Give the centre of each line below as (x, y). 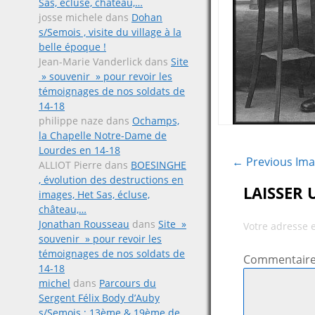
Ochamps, (156, 121)
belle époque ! (72, 47)
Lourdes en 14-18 (79, 150)
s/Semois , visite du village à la (110, 32)
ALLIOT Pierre (70, 165)
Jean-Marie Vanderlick (90, 62)
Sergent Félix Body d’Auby (99, 298)
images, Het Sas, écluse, (94, 194)
